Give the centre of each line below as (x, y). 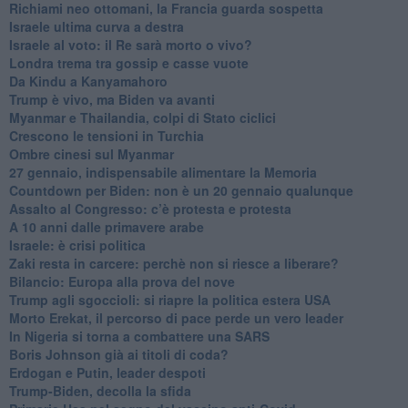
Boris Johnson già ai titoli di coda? (118, 354)
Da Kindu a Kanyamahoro (88, 81)
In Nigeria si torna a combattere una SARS (139, 336)
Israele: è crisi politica (77, 245)
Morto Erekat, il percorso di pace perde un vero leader (176, 317)
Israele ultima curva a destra (96, 26)
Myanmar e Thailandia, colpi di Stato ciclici (142, 117)
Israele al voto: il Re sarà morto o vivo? (130, 44)
